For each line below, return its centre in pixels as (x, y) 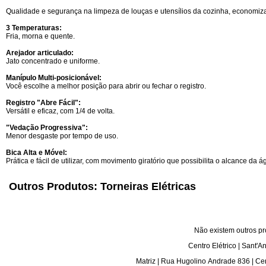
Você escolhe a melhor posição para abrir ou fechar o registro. (106, 86)
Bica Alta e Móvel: (37, 153)
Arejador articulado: (40, 53)
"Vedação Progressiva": (47, 128)
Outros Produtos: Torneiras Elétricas (104, 186)
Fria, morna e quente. (40, 36)
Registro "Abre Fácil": (43, 103)
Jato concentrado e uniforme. (53, 61)
